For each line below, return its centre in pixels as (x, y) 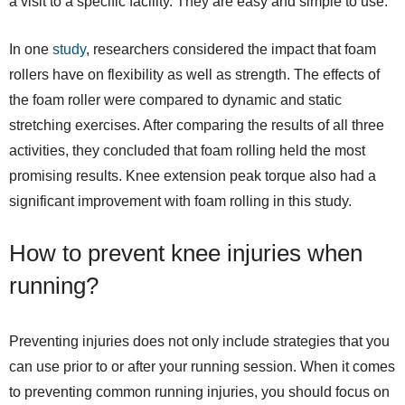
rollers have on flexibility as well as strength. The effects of (194, 75)
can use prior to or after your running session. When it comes (202, 367)
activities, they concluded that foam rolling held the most (187, 151)
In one (31, 50)
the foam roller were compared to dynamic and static (175, 100)
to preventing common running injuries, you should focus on (199, 392)
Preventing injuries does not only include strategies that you (199, 342)
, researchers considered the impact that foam (231, 50)
